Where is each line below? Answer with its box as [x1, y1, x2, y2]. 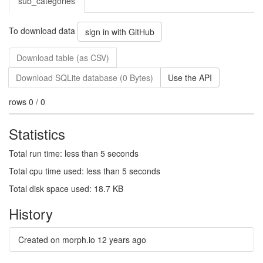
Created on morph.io [18, 234, 97, 245]
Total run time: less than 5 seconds [9, 147, 139, 159]
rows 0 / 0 [9, 96, 45, 107]
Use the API [168, 72, 212, 83]
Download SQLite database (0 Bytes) [16, 72, 153, 83]
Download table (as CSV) [16, 52, 109, 63]
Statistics [9, 123, 65, 144]
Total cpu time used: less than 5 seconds [9, 165, 160, 177]
